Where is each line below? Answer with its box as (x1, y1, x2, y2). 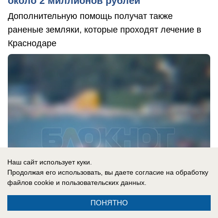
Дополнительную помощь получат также (8, 11, 173, 21)
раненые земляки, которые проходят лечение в (8, 24, 201, 35)
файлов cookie (7, 179, 54, 186)
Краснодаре (8, 38, 56, 48)
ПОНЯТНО (90, 199, 128, 207)
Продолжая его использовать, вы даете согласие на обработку (7, 168, 208, 176)
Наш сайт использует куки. (7, 158, 92, 166)
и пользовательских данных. (54, 179, 146, 186)
